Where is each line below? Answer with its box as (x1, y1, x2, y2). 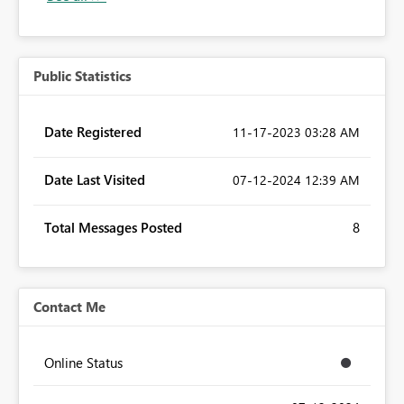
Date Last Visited (44, 170, 145, 189)
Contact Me (33, 298, 106, 317)
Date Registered (44, 123, 142, 142)
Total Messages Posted (44, 218, 182, 237)
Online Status (44, 353, 123, 372)
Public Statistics (33, 67, 132, 86)
